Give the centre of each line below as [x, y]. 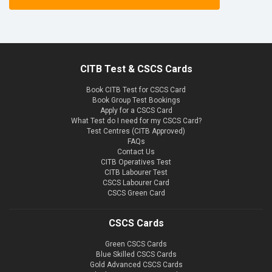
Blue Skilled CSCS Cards [136, 254]
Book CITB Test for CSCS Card [136, 90]
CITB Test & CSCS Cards [136, 69]
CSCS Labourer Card [136, 182]
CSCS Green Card [136, 193]
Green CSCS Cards [136, 244]
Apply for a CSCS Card [136, 110]
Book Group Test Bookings [136, 100]
